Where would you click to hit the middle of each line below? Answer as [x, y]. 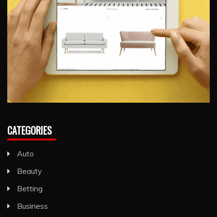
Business [32, 206]
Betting [30, 188]
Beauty [30, 171]
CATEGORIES [30, 130]
